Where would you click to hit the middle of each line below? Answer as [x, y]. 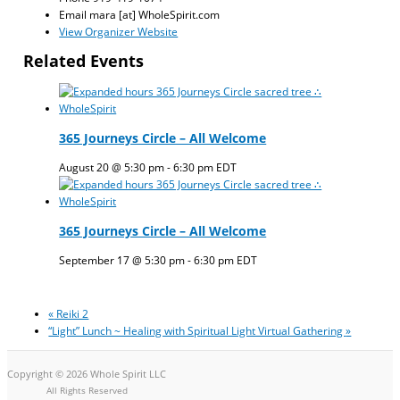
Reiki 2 [71, 314]
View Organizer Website [119, 31]
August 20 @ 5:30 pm [112, 167]
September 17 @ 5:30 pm [122, 259]
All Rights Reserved [87, 390]
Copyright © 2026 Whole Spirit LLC [87, 373]
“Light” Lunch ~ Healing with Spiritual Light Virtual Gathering [197, 331]
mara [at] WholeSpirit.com [155, 14]
